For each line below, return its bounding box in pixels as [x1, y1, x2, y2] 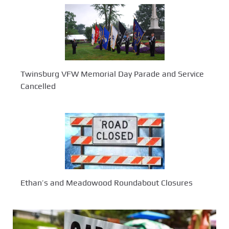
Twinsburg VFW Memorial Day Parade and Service [20, 69, 204, 79]
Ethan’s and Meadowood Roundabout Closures [20, 178, 193, 188]
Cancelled [20, 81, 56, 91]
